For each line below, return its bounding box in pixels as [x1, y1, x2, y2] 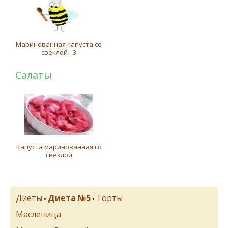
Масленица [16, 209, 61, 220]
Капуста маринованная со [16, 142, 102, 151]
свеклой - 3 [41, 48, 77, 57]
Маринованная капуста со [16, 40, 102, 49]
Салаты [15, 68, 52, 82]
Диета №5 [48, 192, 91, 204]
